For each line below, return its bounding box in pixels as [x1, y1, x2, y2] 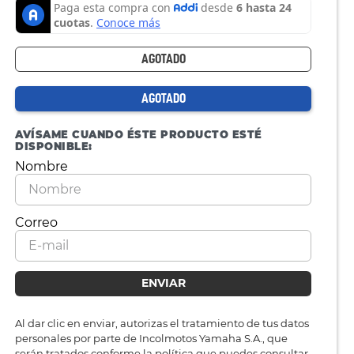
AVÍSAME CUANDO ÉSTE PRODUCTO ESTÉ [15, 127, 262, 141]
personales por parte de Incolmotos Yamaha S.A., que [15, 331, 288, 345]
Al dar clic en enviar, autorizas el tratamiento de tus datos [15, 316, 309, 330]
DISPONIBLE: [15, 139, 92, 153]
